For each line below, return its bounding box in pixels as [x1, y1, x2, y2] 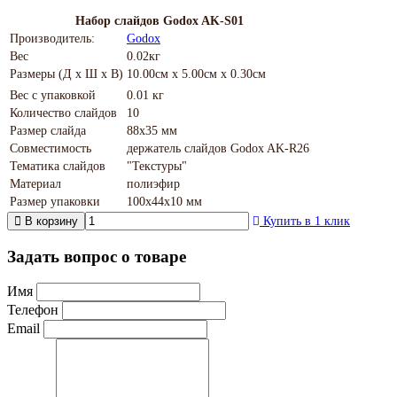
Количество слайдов [10, 105, 117, 120]
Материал [10, 176, 61, 191]
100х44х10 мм [127, 194, 202, 208]
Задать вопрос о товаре [7, 246, 186, 266]
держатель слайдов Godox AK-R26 [127, 141, 309, 155]
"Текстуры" [127, 159, 187, 173]
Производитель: [10, 31, 95, 45]
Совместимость [10, 141, 91, 155]
